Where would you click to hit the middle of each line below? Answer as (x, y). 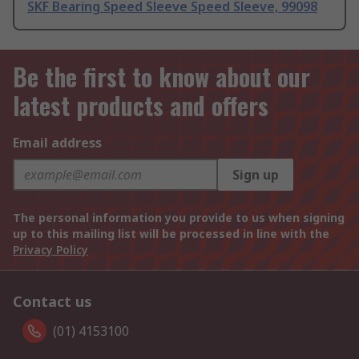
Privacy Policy (50, 250)
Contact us (52, 302)
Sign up (256, 175)
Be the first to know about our (161, 77)
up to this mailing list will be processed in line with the (171, 234)
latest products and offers (141, 106)
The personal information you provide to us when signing (179, 218)
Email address (57, 143)
